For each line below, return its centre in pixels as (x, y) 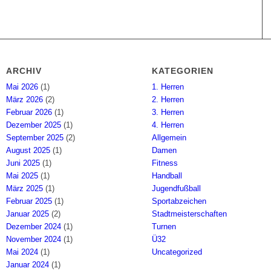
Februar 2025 (29, 201)
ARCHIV (24, 70)
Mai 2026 (22, 87)
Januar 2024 (28, 264)
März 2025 (25, 188)
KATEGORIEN (183, 70)
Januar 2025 (28, 214)
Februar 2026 (29, 112)
